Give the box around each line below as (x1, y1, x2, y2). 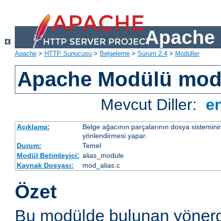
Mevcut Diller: (101, 96, 202, 114)
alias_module (82, 151, 124, 160)
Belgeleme (100, 50, 130, 58)
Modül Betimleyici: (16, 151, 79, 160)
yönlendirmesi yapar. (82, 132, 147, 140)
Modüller (175, 50, 199, 58)
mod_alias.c (82, 161, 120, 170)
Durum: (16, 142, 41, 150)
